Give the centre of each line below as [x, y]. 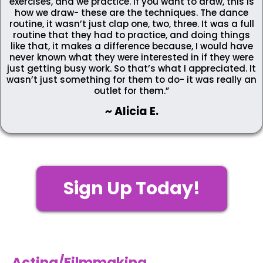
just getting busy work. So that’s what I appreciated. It [131, 69]
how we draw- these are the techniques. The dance [131, 13]
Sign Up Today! [131, 189]
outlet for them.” [131, 91]
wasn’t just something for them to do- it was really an [131, 80]
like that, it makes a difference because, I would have [131, 46]
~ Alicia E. [131, 112]
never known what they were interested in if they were [131, 58]
